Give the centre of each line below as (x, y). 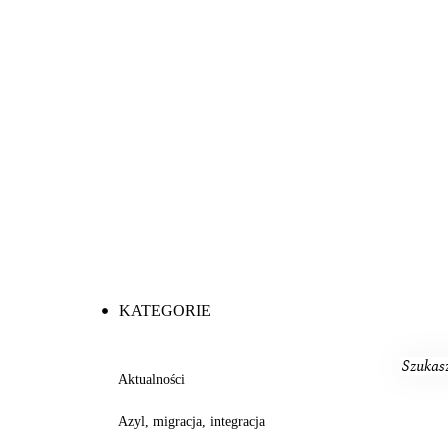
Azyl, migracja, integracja (191, 421)
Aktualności (151, 379)
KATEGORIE (164, 311)
